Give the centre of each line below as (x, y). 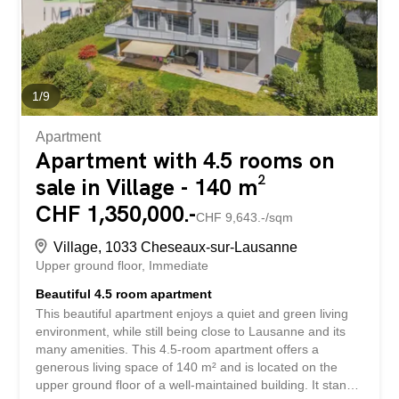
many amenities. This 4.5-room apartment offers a (178, 350)
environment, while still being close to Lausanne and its (191, 332)
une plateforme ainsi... (99, 26)
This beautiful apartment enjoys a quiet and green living (192, 314)
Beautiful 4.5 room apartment (124, 294)
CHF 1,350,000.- (116, 215)
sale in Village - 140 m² (151, 188)
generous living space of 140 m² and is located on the (187, 367)
